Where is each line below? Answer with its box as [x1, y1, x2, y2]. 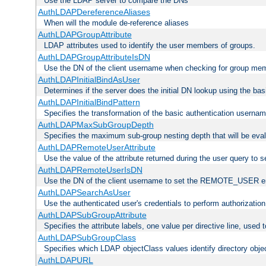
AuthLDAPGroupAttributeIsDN [37, 52, 150, 62]
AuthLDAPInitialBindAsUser [37, 75, 140, 85]
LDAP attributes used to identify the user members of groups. [44, 41, 255, 50]
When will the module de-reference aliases [44, 18, 189, 28]
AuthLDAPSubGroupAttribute [37, 210, 147, 220]
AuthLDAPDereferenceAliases [37, 7, 150, 17]
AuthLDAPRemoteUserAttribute [37, 142, 156, 153]
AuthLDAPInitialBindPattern [37, 97, 140, 107]
